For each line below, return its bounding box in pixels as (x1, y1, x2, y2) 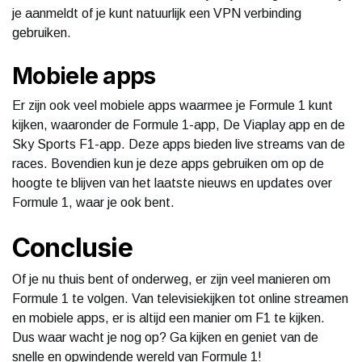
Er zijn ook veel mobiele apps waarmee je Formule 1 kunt (12, 98, 333, 112)
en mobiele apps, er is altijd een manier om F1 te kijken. (12, 310, 325, 325)
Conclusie (12, 231, 133, 263)
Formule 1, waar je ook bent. (12, 195, 175, 209)
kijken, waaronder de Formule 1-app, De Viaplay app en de (12, 117, 345, 132)
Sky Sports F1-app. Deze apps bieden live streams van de (12, 137, 345, 151)
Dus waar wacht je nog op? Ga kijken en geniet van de (12, 330, 318, 344)
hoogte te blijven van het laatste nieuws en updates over (12, 175, 332, 190)
